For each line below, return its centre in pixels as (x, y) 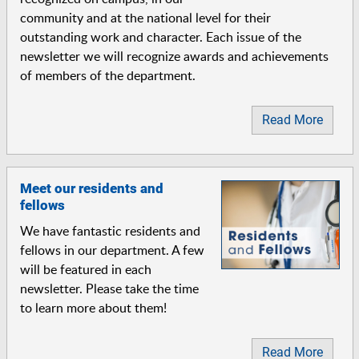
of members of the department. (107, 75)
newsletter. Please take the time (109, 288)
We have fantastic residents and (110, 230)
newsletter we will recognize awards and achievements (174, 56)
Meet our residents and (91, 188)
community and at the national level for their (145, 17)
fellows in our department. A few (112, 250)
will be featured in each (85, 269)
